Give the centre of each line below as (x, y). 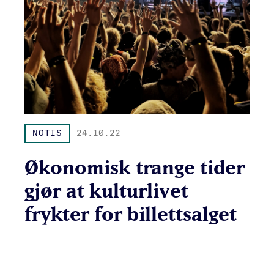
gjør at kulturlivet (106, 190)
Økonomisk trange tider (135, 167)
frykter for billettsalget (131, 213)
